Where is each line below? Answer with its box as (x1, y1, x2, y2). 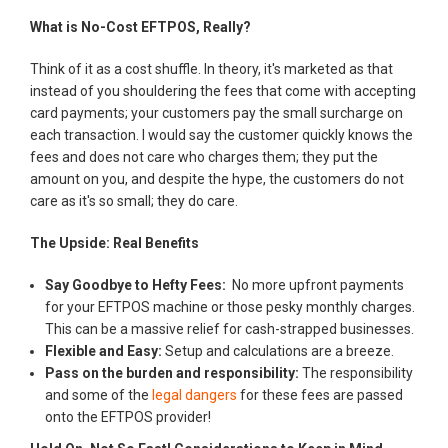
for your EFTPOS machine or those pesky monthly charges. (45, 298, 415, 315)
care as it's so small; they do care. (30, 192, 238, 209)
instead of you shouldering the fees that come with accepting (30, 82, 416, 99)
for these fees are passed (237, 386, 403, 403)
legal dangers (152, 386, 237, 403)
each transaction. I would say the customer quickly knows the (30, 126, 413, 143)
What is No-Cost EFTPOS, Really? (30, 18, 251, 35)
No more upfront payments (226, 276, 404, 293)
